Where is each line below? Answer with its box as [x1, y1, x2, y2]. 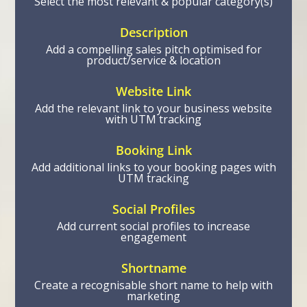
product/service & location [86, 53, 221, 68]
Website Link [116, 83, 191, 99]
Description [119, 24, 188, 40]
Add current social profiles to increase [57, 219, 250, 234]
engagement [121, 230, 186, 245]
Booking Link [115, 142, 192, 158]
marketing [127, 288, 180, 304]
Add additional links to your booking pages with [31, 160, 276, 175]
